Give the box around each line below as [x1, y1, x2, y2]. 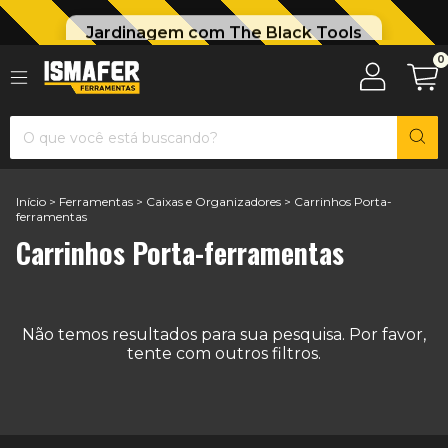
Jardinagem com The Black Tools [86, 16, 362, 36]
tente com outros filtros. [127, 344, 321, 363]
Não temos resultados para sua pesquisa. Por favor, [22, 325, 426, 344]
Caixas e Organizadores [146, 194, 284, 209]
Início [16, 194, 46, 209]
